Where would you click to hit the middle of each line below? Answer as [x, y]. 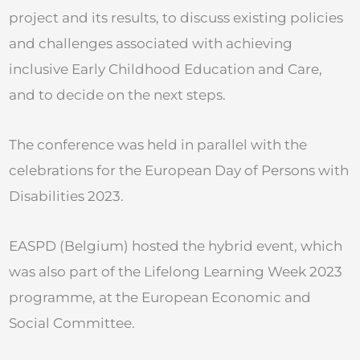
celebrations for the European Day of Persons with [179, 170]
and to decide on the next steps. [117, 95]
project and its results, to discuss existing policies [176, 18]
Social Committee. [72, 323]
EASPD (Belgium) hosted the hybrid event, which [176, 245]
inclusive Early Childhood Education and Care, [166, 69]
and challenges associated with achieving [151, 43]
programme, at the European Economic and [160, 297]
